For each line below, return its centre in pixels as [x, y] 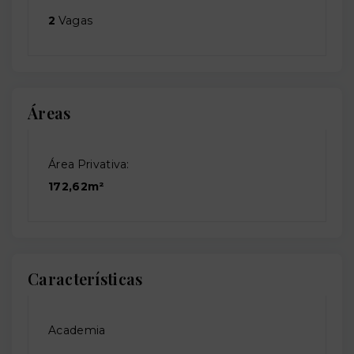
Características [85, 279]
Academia [77, 331]
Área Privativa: [89, 165]
